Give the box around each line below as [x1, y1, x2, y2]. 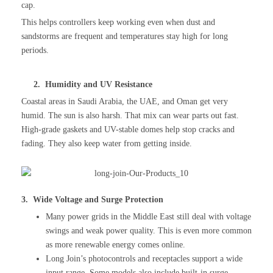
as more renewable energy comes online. [46, 239, 185, 249]
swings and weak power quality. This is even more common [46, 225, 252, 235]
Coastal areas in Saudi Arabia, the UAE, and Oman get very [21, 96, 228, 106]
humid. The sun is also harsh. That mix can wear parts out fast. [21, 110, 239, 120]
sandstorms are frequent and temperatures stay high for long [21, 31, 228, 41]
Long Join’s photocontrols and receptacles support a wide [46, 253, 243, 263]
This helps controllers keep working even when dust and [21, 17, 215, 27]
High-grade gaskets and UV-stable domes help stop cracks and [21, 124, 235, 134]
